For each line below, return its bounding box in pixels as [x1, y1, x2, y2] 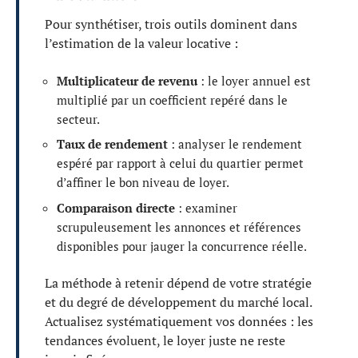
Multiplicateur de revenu [57, 72, 197, 89]
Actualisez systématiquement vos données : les [45, 312, 313, 330]
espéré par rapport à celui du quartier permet [57, 155, 304, 171]
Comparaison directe [57, 199, 175, 216]
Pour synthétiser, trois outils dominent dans [45, 15, 297, 33]
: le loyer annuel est [197, 72, 311, 89]
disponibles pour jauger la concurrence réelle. [57, 237, 307, 254]
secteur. [57, 110, 100, 127]
